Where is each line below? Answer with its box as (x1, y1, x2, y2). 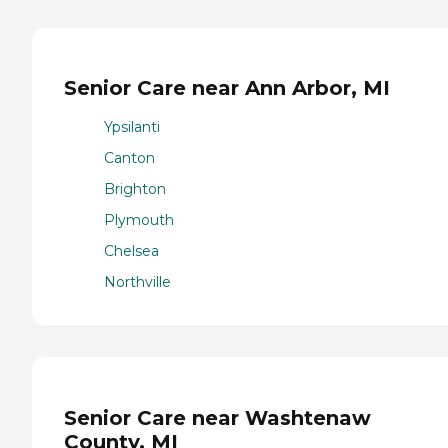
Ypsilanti (104, 117, 160, 136)
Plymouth (104, 210, 174, 229)
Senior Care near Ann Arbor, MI (64, 76, 390, 101)
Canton (104, 148, 155, 167)
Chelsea (104, 241, 159, 260)
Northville (104, 272, 171, 291)
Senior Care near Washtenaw (64, 405, 371, 430)
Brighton (104, 179, 166, 198)
